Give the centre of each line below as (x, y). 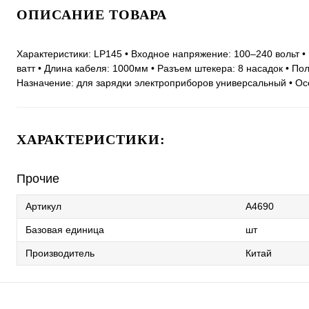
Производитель (60, 253)
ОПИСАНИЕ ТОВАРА (92, 15)
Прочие (38, 179)
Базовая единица (65, 230)
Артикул (43, 207)
